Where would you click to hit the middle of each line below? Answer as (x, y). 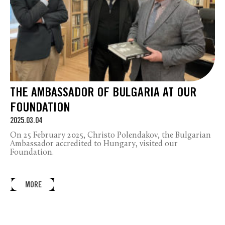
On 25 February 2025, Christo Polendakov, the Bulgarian (110, 135)
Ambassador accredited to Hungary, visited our (94, 144)
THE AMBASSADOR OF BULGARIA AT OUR (103, 93)
